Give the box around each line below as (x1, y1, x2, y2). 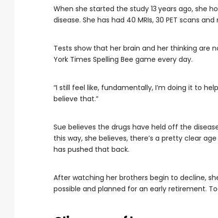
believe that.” (54, 94, 98, 104)
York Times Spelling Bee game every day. (54, 54, 193, 64)
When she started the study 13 (54, 4, 157, 14)
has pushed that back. (54, 145, 129, 154)
